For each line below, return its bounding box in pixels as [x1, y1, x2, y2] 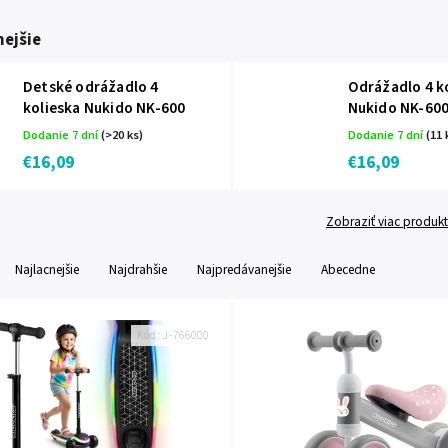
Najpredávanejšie [197, 260, 291, 279]
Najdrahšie [109, 260, 167, 279]
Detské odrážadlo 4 [23, 76, 159, 98]
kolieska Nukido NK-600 [23, 97, 186, 119]
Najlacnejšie [15, 260, 79, 279]
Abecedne [321, 260, 375, 279]
